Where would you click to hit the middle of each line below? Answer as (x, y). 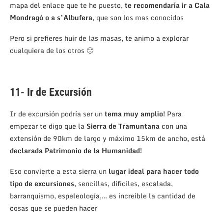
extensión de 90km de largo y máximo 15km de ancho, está (108, 138)
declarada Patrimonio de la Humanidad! (76, 150)
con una (173, 126)
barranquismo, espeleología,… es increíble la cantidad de (103, 195)
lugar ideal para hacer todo (154, 171)
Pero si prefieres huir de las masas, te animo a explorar (99, 38)
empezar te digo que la (48, 126)
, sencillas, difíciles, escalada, (124, 183)
